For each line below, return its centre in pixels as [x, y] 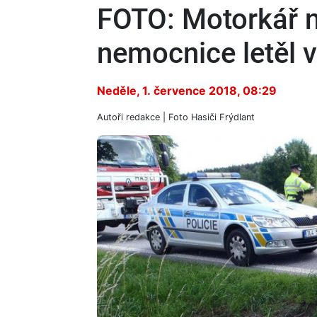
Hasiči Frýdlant [223, 117]
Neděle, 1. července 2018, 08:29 [187, 91]
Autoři [111, 117]
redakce [143, 117]
